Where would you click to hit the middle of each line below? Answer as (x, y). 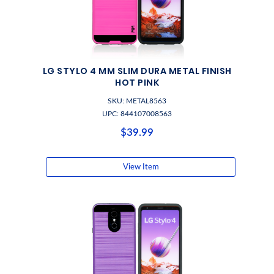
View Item (141, 167)
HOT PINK (137, 83)
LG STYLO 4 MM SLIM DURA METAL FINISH (137, 71)
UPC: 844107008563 (137, 114)
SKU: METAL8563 (137, 101)
